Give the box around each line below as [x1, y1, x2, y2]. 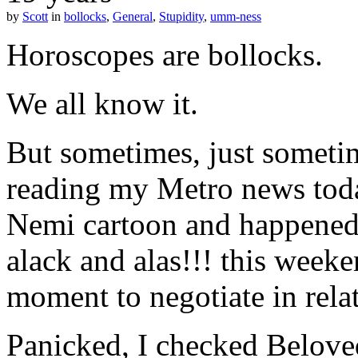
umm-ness [210, 9, 261, 23]
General [113, 9, 153, 23]
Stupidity [159, 9, 204, 23]
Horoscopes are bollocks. [6, 37, 323, 72]
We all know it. [6, 86, 198, 121]
